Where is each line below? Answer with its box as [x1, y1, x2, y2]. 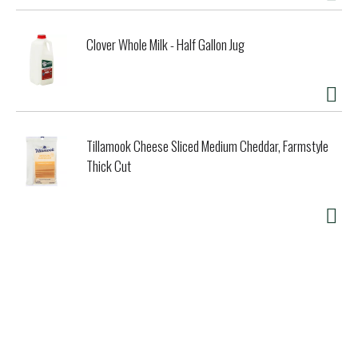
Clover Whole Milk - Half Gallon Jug [86, 34, 245, 55]
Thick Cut [86, 156, 131, 177]
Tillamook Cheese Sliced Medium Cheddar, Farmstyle [86, 136, 328, 157]
